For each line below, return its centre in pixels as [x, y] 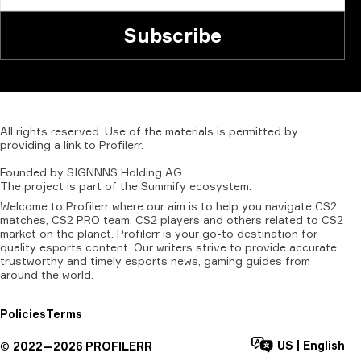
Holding [141, 172]
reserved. [76, 131]
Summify [164, 186]
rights [32, 131]
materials [189, 131]
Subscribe [172, 35]
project [44, 186]
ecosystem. [220, 186]
